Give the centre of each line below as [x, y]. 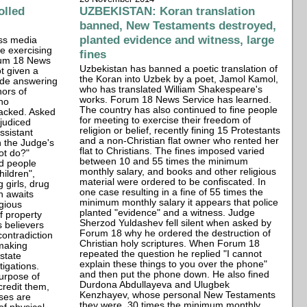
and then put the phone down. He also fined [175, 274]
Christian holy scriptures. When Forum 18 [170, 243]
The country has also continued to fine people [179, 110]
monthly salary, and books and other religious [178, 171]
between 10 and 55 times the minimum [164, 161]
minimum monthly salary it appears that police [179, 202]
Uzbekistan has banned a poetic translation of [179, 69]
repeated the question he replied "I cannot [171, 254]
